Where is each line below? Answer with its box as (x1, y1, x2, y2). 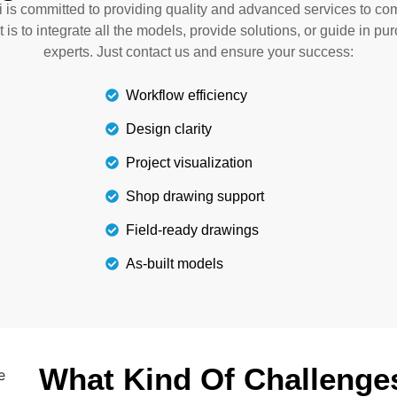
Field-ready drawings (126, 222, 260, 237)
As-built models (126, 255, 224, 271)
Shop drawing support (126, 188, 265, 204)
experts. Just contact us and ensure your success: (43, 44, 354, 60)
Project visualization (126, 154, 253, 170)
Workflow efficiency (126, 87, 248, 103)
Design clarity (126, 121, 213, 136)
